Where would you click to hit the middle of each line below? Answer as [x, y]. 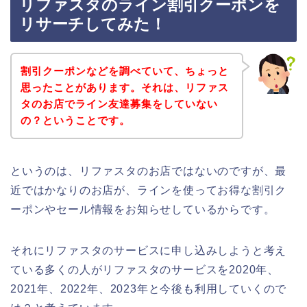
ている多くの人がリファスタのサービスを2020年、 [145, 269]
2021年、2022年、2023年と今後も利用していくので [149, 288]
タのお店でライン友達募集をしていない [119, 103]
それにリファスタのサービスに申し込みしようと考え [149, 250]
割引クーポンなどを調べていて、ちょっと [124, 71]
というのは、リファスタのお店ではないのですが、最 [149, 171]
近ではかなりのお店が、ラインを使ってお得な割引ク [149, 190]
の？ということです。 [75, 120]
